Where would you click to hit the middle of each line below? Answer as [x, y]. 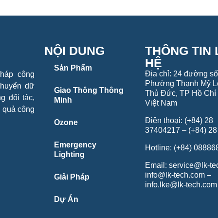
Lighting [70, 155]
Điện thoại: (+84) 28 [179, 121]
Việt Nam [161, 103]
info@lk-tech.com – [178, 175]
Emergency [75, 145]
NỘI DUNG [75, 51]
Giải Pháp [72, 177]
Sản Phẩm [73, 68]
